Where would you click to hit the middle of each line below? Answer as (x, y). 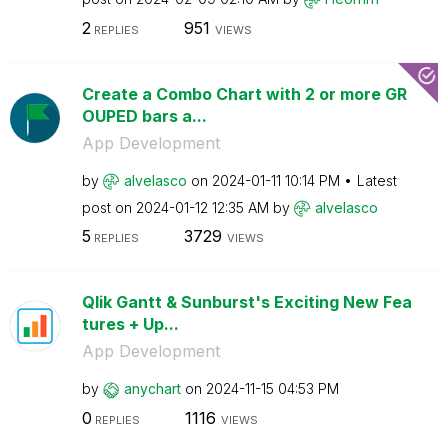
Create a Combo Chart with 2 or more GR (244, 93)
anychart (152, 388)
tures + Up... (130, 324)
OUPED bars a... (144, 115)
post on (108, 207)
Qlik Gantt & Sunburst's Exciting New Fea (246, 302)
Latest (376, 180)
